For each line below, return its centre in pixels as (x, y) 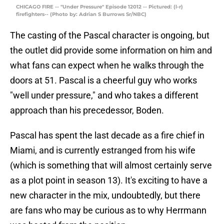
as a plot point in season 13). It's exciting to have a (109, 180)
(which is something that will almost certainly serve (111, 165)
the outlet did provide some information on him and (111, 50)
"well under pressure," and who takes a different (104, 95)
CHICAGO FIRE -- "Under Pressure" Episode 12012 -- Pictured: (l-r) (99, 7)
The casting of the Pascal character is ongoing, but (110, 35)
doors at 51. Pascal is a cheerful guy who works (103, 80)
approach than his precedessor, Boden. (87, 110)
